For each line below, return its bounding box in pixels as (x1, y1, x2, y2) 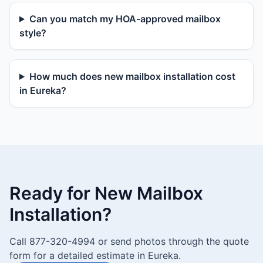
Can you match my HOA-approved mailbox (29, 13, 221, 25)
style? (19, 27, 46, 39)
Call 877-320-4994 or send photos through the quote (9, 235, 249, 247)
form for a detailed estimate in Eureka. (9, 249, 181, 261)
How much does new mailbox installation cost (29, 70, 235, 82)
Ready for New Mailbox (9, 183, 203, 204)
